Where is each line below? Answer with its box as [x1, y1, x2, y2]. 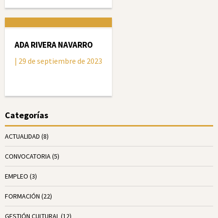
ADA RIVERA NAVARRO [15, 39, 93, 50]
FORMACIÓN [5, 192, 40, 200]
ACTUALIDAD [5, 132, 40, 141]
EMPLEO [5, 172, 28, 181]
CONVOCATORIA [5, 152, 51, 161]
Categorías [5, 109, 48, 121]
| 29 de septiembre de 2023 [15, 56, 102, 66]
